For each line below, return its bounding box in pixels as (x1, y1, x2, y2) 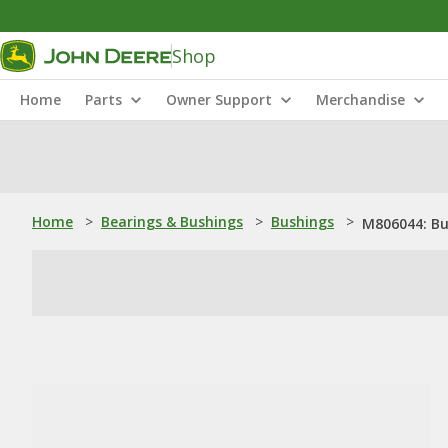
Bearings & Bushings (101, 212, 243, 231)
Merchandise (316, 90, 405, 109)
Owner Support (166, 90, 272, 109)
